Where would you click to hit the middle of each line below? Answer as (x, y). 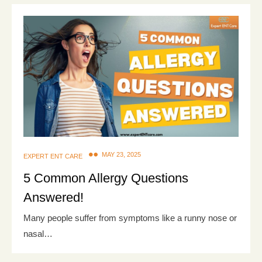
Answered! (54, 198)
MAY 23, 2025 (121, 155)
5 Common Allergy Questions (106, 178)
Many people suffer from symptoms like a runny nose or (130, 218)
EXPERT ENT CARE (53, 156)
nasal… (38, 234)
